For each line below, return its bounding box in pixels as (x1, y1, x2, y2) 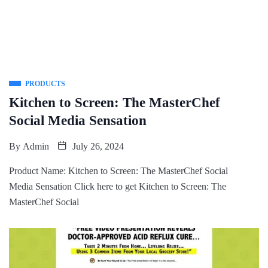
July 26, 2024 (70, 141, 124, 151)
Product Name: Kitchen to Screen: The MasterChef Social (9, 165, 228, 176)
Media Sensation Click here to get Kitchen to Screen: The (9, 181, 226, 191)
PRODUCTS (25, 79, 65, 88)
